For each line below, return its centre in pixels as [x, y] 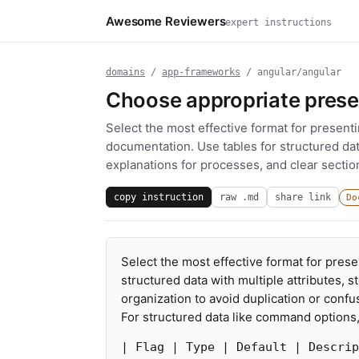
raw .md [239, 197]
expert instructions [279, 22]
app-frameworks [201, 72]
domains [125, 72]
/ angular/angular [291, 72]
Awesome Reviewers [166, 21]
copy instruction [159, 197]
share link [303, 197]
